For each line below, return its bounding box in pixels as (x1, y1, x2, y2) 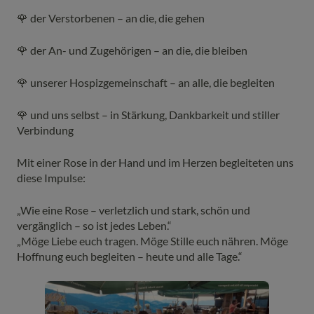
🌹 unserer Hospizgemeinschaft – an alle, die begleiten (17, 76, 275, 90)
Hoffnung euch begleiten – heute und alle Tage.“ (17, 250, 243, 264)
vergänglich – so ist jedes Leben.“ (17, 219, 172, 233)
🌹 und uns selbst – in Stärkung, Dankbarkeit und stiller (17, 108, 280, 122)
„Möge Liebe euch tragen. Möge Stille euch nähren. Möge (17, 234, 288, 248)
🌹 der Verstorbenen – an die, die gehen (17, 11, 205, 25)
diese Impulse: (17, 171, 86, 185)
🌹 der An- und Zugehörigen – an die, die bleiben (17, 43, 247, 57)
